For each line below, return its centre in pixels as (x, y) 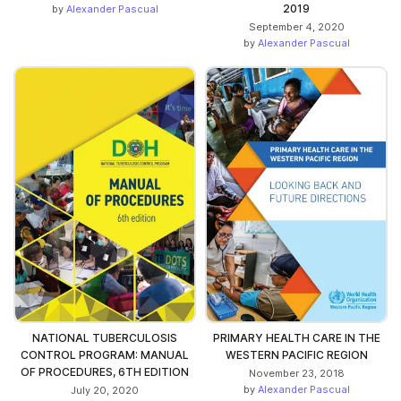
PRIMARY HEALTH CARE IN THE (296, 337)
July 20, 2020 (105, 390)
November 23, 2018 (296, 373)
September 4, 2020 (296, 27)
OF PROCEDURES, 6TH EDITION (105, 371)
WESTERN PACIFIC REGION (296, 354)
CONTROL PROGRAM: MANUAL (105, 354)
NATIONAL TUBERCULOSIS (105, 337)
